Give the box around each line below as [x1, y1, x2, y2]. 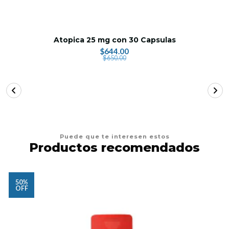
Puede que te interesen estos [59, 132, 170, 140]
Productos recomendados [29, 140, 200, 155]
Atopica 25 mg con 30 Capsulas [53, 35, 176, 44]
